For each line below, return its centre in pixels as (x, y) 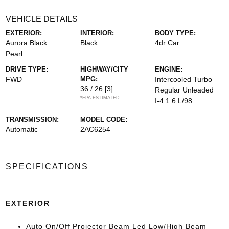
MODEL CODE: (104, 119)
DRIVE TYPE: (27, 69)
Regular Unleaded (185, 90)
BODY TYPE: (176, 33)
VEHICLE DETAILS (41, 19)
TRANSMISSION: (32, 119)
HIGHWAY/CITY (104, 69)
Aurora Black (26, 43)
